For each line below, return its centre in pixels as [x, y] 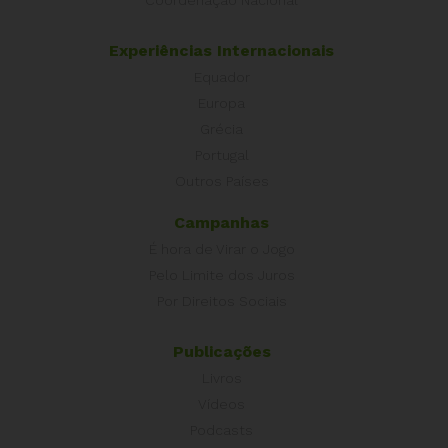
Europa [221, 102]
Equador [221, 76]
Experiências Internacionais [221, 50]
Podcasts [221, 429]
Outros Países [221, 180]
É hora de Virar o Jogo [221, 248]
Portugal [221, 154]
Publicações [221, 351]
